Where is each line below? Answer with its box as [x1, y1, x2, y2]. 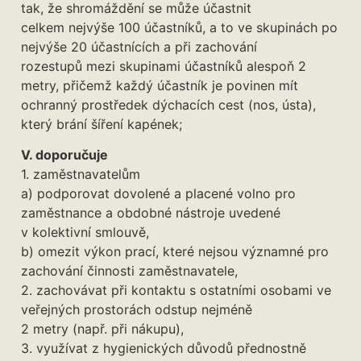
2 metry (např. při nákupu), [21, 320, 184, 337]
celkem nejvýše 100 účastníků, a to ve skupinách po [21, 19, 338, 35]
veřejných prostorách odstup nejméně [21, 301, 252, 317]
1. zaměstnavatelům [21, 165, 140, 182]
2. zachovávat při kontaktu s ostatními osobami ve [21, 281, 331, 298]
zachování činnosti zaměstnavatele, [21, 262, 238, 279]
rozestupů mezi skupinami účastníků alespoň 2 [21, 57, 306, 74]
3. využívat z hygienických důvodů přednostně [21, 339, 306, 356]
